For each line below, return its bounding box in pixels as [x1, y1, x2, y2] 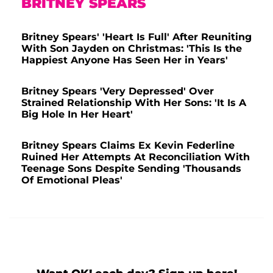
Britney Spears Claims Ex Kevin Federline [21, 139, 235, 151]
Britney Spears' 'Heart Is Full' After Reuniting [21, 30, 252, 43]
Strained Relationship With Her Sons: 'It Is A [21, 96, 246, 108]
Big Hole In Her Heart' [21, 108, 133, 120]
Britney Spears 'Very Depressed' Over [21, 85, 214, 97]
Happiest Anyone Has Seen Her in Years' [21, 54, 228, 66]
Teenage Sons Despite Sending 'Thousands [21, 162, 241, 174]
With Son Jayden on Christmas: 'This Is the [21, 42, 242, 54]
